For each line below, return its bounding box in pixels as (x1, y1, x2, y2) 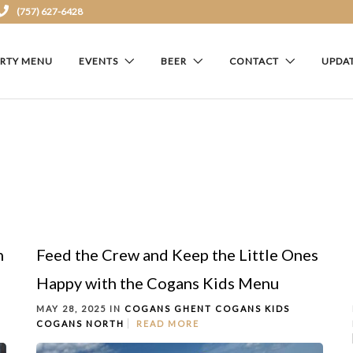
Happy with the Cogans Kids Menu (36, 273, 279, 292)
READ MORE (136, 318, 199, 329)
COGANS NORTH (36, 318, 124, 329)
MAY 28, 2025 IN (36, 303, 124, 314)
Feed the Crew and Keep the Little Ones (36, 244, 318, 264)
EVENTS (79, 55, 118, 67)
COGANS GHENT (124, 303, 212, 314)
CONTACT (229, 55, 279, 67)
